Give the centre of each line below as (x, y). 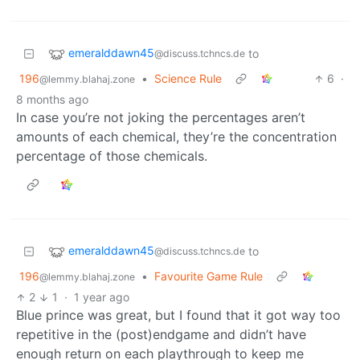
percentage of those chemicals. (112, 156)
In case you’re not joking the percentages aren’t (161, 118)
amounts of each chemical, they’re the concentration (176, 137)
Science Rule (188, 79)
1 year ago (101, 297)
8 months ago (52, 100)
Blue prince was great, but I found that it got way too (178, 315)
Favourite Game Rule (209, 276)
